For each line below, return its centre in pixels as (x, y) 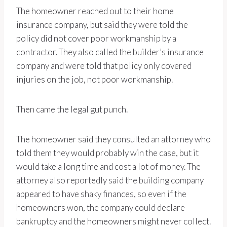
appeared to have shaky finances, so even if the (101, 194)
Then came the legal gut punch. (72, 109)
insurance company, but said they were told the (102, 25)
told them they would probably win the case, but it (107, 153)
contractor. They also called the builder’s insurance (110, 52)
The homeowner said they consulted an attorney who (113, 139)
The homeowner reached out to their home (95, 11)
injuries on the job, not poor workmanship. (94, 80)
